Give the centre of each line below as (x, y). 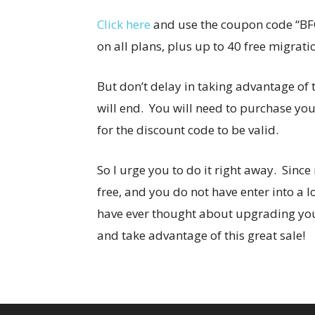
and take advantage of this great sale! (201, 235)
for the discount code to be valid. (188, 129)
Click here (124, 24)
